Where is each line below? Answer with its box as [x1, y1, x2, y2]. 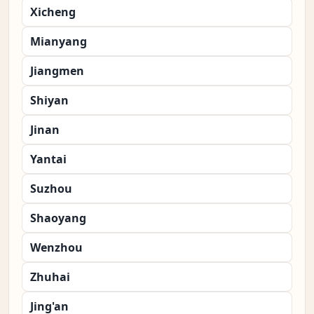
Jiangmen [30, 63, 84, 79]
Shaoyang [30, 210, 86, 226]
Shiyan [30, 93, 69, 109]
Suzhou [30, 181, 72, 197]
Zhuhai [30, 269, 70, 285]
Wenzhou [30, 240, 83, 256]
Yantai [30, 151, 67, 168]
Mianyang [30, 34, 87, 50]
